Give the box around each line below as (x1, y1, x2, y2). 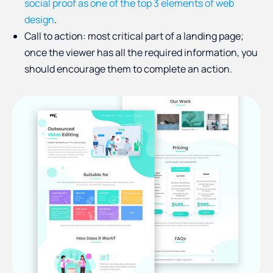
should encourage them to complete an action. (24, 62, 232, 76)
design (24, 13, 54, 27)
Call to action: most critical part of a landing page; (24, 29, 244, 43)
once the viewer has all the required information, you (24, 46, 258, 60)
